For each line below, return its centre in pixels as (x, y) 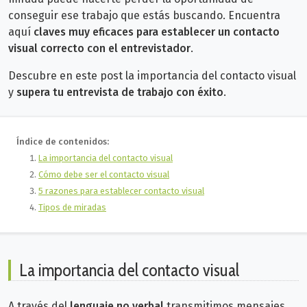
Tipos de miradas (72, 208)
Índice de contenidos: (63, 142)
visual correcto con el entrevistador (99, 49)
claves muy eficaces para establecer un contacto (157, 32)
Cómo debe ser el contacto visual (104, 175)
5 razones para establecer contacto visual (121, 191)
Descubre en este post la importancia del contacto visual (152, 76)
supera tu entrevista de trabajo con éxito (120, 93)
